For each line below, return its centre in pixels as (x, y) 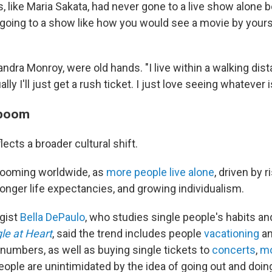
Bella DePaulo (53, 217)
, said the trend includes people (128, 233)
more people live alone (160, 172)
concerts (234, 250)
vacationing (232, 233)
